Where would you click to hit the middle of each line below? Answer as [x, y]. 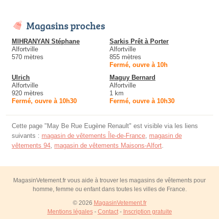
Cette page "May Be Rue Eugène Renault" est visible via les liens [105, 126]
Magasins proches [66, 26]
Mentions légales [70, 212]
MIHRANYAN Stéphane [46, 42]
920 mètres [28, 93]
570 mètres [28, 57]
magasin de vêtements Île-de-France [93, 136]
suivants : [27, 136]
